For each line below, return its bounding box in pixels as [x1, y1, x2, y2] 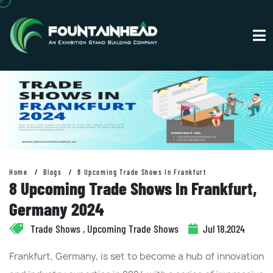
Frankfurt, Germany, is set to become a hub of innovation [9, 249, 264, 263]
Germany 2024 [9, 197, 104, 219]
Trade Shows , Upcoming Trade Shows [28, 221, 179, 235]
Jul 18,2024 [203, 221, 245, 235]
